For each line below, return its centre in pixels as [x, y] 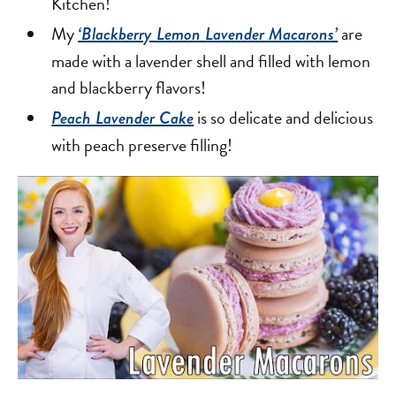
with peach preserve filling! [142, 145]
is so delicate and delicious [284, 118]
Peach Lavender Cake [123, 118]
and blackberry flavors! [129, 88]
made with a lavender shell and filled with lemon [211, 61]
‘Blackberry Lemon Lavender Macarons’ [208, 34]
